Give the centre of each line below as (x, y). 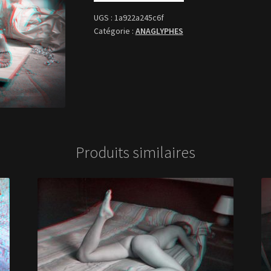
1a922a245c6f (139, 18)
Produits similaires (135, 153)
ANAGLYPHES (159, 31)
